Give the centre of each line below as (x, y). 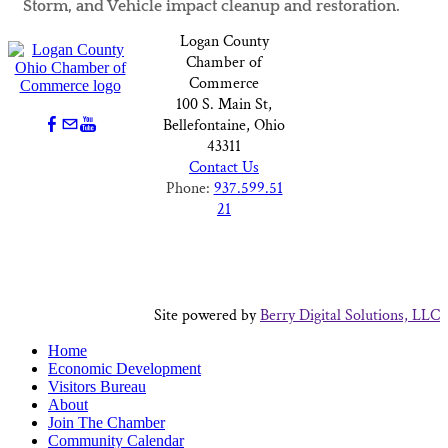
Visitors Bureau (97, 386)
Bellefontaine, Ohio (224, 125)
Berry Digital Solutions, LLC (350, 315)
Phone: (189, 188)
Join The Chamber (106, 422)
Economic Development (124, 368)
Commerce (224, 83)
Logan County (224, 41)
